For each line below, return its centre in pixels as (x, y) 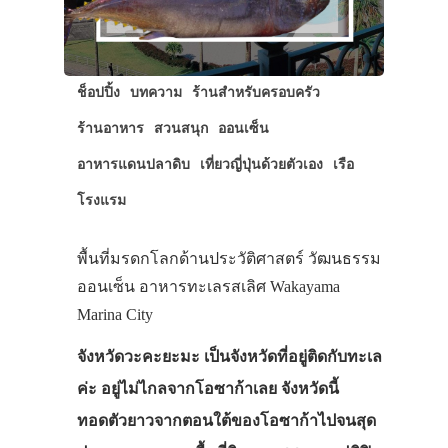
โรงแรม (101, 200)
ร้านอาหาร (110, 128)
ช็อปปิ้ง (98, 92)
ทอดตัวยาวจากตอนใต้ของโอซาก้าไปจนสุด (226, 421)
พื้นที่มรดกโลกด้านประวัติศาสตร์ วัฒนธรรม (228, 259)
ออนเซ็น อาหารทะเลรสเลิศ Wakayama (208, 287)
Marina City (114, 315)
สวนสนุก (180, 128)
